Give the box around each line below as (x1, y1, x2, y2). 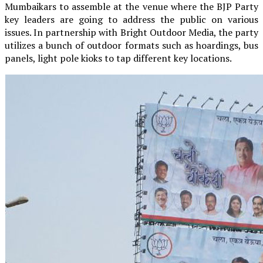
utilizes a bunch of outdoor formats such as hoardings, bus (5, 38, 258, 52)
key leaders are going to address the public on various (5, 12, 258, 26)
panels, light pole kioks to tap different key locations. (5, 51, 232, 65)
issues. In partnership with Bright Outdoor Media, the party (5, 25, 258, 39)
